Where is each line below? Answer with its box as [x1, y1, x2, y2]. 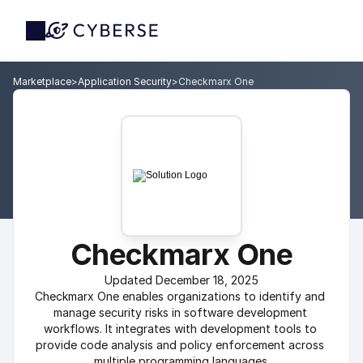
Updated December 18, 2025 [105, 273, 258, 287]
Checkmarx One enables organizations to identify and [35, 289, 325, 303]
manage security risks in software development [53, 305, 307, 319]
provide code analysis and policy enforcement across [36, 338, 324, 352]
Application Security [78, 75, 172, 88]
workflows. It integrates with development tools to [43, 322, 317, 335]
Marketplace [13, 75, 71, 88]
